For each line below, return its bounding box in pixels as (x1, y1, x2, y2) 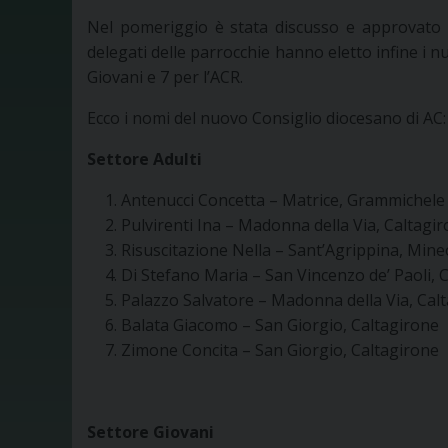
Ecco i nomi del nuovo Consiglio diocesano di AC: (87, 107, 446, 130)
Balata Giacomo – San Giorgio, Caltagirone (121, 314, 439, 337)
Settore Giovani (87, 421, 214, 444)
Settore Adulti (87, 148, 202, 171)
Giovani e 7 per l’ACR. (87, 66, 243, 89)
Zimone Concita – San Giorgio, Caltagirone (121, 339, 439, 362)
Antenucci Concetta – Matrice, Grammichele (121, 189, 445, 212)
